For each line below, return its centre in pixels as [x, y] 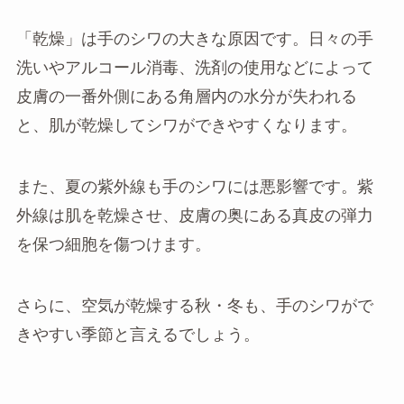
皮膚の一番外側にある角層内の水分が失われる [186, 97]
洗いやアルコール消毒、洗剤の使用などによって [194, 68]
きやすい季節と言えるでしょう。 [138, 334]
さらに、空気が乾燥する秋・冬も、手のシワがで [194, 305]
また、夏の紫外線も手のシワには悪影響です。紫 [194, 186]
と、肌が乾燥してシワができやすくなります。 [186, 126]
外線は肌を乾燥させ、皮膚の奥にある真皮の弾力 [194, 215]
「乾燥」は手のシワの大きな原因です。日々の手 [194, 39]
